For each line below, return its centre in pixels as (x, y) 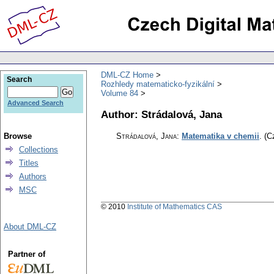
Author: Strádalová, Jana (161, 114)
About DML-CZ (30, 227)
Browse (18, 136)
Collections (39, 150)
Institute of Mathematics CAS (175, 207)
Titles (29, 163)
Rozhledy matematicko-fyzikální (158, 84)
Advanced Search (35, 103)
